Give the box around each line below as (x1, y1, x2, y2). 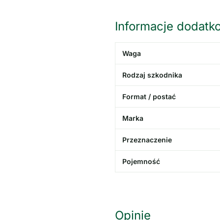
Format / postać (122, 92, 176, 101)
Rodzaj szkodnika (122, 70, 182, 79)
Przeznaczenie (122, 135, 172, 144)
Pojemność (122, 157, 160, 165)
